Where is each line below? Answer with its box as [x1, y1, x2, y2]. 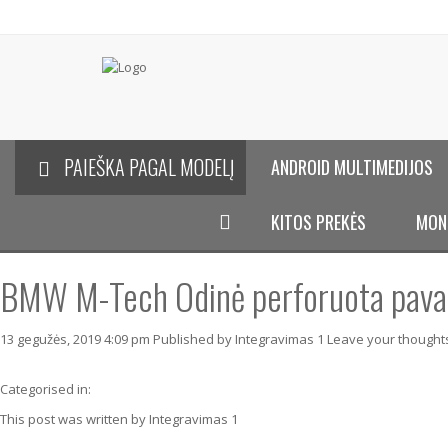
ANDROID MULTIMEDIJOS [271, 154, 434, 180]
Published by [153, 330, 235, 348]
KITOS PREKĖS [271, 209, 367, 235]
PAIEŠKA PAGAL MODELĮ [63, 152, 234, 182]
